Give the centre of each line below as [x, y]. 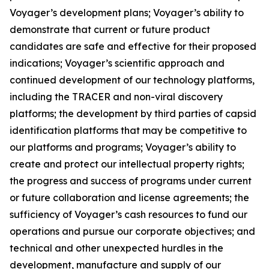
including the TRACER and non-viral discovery [116, 97]
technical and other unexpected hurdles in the [116, 248]
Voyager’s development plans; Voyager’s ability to [127, 13]
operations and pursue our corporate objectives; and [132, 231]
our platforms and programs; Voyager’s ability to [123, 147]
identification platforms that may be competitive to [128, 130]
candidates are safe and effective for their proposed [133, 46]
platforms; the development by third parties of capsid [133, 113]
